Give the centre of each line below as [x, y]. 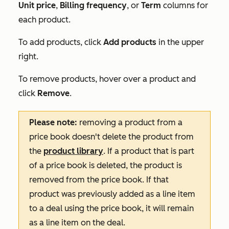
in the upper [180, 42]
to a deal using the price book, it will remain [111, 209]
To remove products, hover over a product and [107, 79]
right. [28, 57]
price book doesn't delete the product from [111, 137]
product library [73, 151]
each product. [44, 20]
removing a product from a [130, 123]
